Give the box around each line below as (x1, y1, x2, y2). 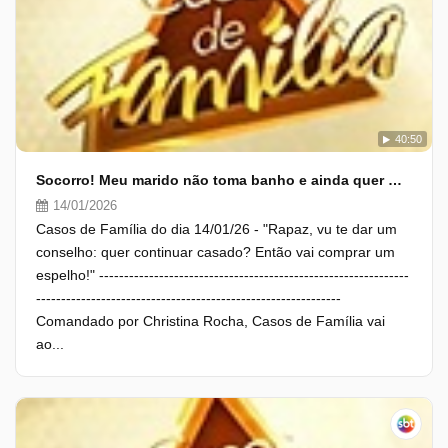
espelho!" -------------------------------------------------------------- (36, 267, 409, 283)
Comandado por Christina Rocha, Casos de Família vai (36, 313, 385, 329)
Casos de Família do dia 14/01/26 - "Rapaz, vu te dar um (36, 221, 397, 237)
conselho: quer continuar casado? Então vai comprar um (36, 244, 395, 260)
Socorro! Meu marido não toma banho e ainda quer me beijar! (388, 172, 402, 188)
